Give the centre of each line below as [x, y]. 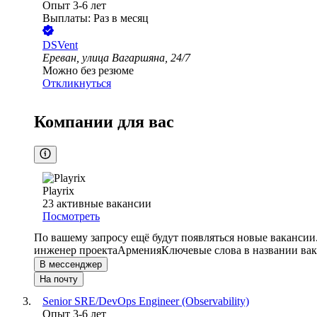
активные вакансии [104, 204]
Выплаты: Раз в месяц [96, 18]
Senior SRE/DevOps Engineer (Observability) [146, 301]
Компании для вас [104, 122]
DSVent [60, 45]
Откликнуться [77, 83]
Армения [139, 250]
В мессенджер [71, 265]
